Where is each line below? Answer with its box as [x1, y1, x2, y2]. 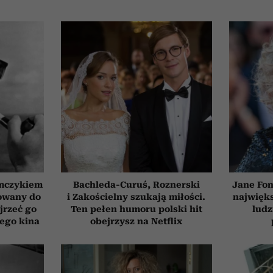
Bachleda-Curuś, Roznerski [73, 179, 200, 190]
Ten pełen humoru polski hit [70, 204, 202, 214]
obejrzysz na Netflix [90, 216, 183, 226]
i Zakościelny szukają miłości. [67, 191, 206, 202]
